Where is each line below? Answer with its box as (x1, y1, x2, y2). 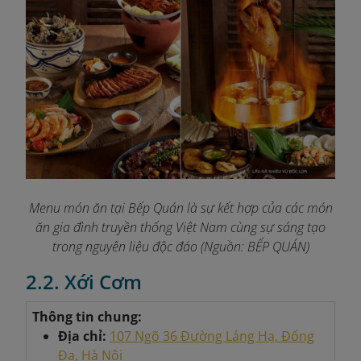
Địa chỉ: (57, 327, 110, 346)
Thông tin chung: (31, 308, 142, 326)
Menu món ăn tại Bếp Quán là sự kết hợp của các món (28, 199, 333, 218)
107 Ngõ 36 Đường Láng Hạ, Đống (109, 327, 314, 346)
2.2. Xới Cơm (26, 268, 142, 296)
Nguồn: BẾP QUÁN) (203, 238, 309, 256)
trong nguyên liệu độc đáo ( (52, 238, 204, 256)
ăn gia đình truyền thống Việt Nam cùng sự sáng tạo (35, 218, 326, 237)
